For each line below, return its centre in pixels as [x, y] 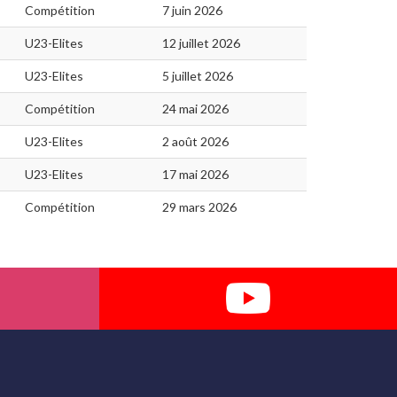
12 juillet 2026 [201, 43]
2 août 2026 [195, 141]
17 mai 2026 [195, 174]
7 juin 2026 [192, 10]
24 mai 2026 [195, 108]
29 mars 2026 [199, 206]
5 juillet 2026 [198, 75]
